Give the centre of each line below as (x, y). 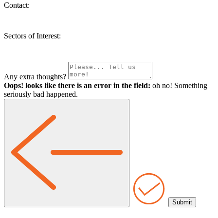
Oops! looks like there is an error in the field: (77, 86)
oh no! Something (180, 86)
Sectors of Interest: (32, 36)
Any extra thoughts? (35, 77)
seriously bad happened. (41, 94)
